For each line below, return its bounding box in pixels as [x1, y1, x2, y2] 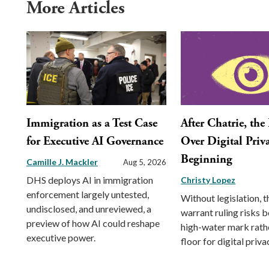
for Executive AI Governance [26, 134, 163, 150]
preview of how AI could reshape [26, 217, 160, 229]
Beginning [181, 152, 233, 168]
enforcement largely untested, [26, 189, 149, 201]
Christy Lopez [181, 175, 236, 186]
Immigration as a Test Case [26, 116, 157, 131]
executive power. [26, 232, 97, 244]
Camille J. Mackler [26, 157, 98, 168]
